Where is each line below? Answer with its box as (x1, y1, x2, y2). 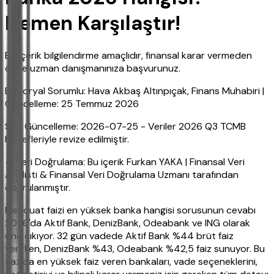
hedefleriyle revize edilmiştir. (5, 133, 129, 146)
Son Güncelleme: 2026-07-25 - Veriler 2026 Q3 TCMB (5, 120, 246, 133)
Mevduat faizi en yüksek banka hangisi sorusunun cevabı (5, 204, 256, 217)
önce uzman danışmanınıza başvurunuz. (5, 62, 180, 75)
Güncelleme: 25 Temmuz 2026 (5, 97, 139, 111)
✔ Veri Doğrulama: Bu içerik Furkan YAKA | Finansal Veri (5, 155, 245, 169)
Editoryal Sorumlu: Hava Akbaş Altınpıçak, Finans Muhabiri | (5, 84, 264, 98)
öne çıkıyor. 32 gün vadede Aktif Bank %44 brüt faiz (5, 229, 234, 243)
